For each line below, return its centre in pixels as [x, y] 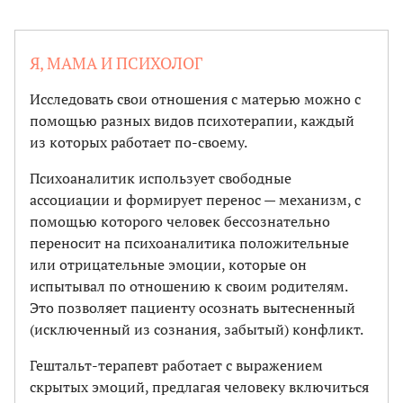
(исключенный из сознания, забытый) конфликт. [197, 329]
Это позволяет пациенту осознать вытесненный [193, 307]
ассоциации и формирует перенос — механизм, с [195, 199]
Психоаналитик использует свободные [161, 178]
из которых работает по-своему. [139, 142]
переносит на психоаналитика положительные [189, 242]
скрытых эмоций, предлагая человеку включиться [199, 386]
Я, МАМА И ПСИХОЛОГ [116, 63]
